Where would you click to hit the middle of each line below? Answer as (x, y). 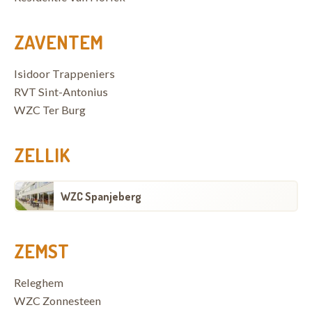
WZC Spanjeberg (101, 196)
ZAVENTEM (58, 42)
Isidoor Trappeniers (64, 73)
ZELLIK (42, 155)
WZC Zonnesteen (57, 301)
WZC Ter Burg (50, 110)
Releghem (39, 282)
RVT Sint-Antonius (61, 92)
